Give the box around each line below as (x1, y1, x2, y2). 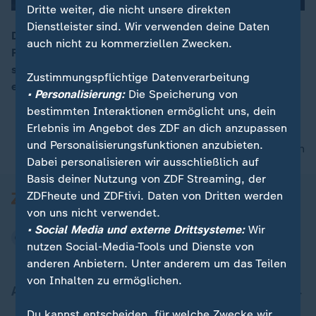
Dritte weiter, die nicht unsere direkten (27, 2, 231, 16)
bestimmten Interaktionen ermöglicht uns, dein (27, 104, 276, 118)
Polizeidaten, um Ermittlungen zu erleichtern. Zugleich (11, 46, 298, 59)
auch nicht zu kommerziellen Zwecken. (27, 36, 233, 50)
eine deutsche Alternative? (11, 80, 152, 93)
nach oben (250, 142, 305, 155)
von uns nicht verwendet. (27, 205, 161, 219)
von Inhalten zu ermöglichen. (27, 273, 183, 287)
